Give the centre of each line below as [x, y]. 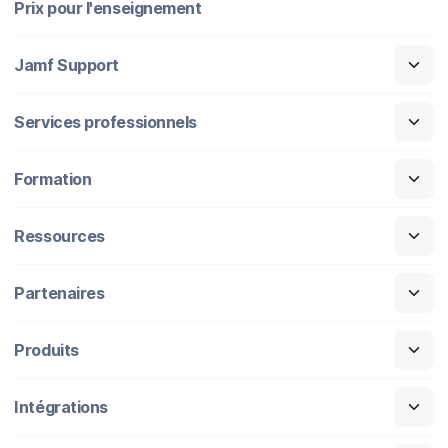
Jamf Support [66, 64]
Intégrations [61, 406]
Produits [46, 349]
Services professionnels [105, 121]
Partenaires [59, 292]
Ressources [59, 235]
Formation [53, 178]
